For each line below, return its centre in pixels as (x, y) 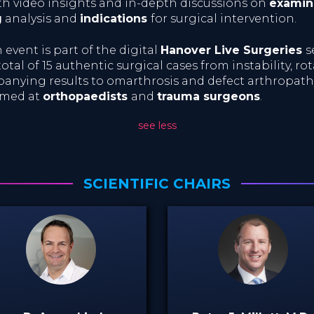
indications (115, 18)
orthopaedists (87, 96)
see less (157, 125)
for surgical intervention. (224, 18)
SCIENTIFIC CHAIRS (157, 183)
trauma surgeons (209, 96)
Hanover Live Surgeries (233, 50)
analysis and (41, 18)
